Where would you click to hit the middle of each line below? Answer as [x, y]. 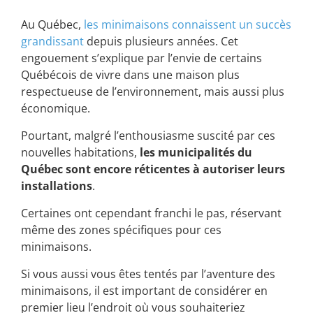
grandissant [52, 42]
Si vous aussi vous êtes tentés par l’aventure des [148, 274]
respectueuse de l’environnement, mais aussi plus [153, 92]
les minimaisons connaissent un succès [188, 25]
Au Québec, [52, 25]
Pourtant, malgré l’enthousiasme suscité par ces [148, 136]
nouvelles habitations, [80, 153]
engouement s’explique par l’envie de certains [141, 58]
